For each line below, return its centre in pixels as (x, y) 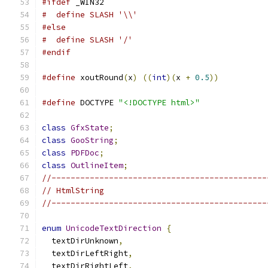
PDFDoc (85, 153)
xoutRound (99, 77)
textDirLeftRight (85, 253)
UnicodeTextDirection (114, 228)
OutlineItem (97, 165)
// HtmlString (73, 191)
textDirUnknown (80, 241)
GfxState (90, 128)
